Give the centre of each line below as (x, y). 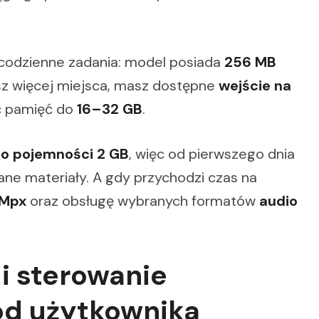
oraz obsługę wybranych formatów (143, 201)
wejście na (255, 86)
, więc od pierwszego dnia (212, 154)
